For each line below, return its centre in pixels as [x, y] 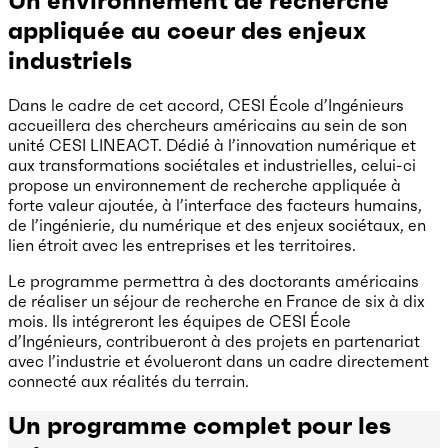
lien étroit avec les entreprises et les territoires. [182, 245]
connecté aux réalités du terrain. [128, 381]
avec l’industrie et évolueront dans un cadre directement [218, 361]
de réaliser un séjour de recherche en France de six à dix [216, 301]
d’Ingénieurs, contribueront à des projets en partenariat [214, 341]
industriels [70, 60]
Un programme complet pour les [199, 426]
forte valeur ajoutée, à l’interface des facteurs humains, [215, 205]
